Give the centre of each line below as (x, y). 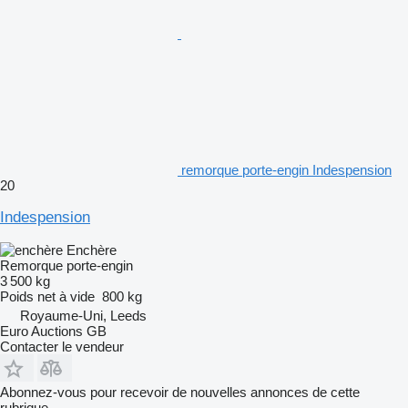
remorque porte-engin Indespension (286, 169)
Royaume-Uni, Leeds (83, 315)
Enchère (92, 250)
